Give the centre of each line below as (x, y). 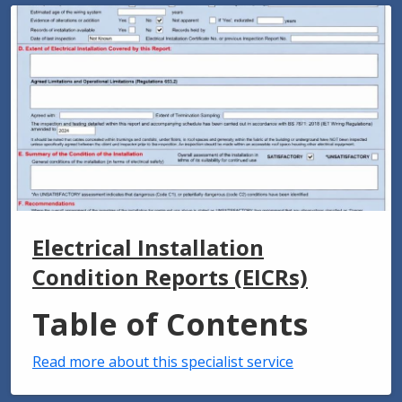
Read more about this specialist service (163, 362)
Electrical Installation (148, 248)
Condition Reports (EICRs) (170, 277)
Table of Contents (170, 324)
